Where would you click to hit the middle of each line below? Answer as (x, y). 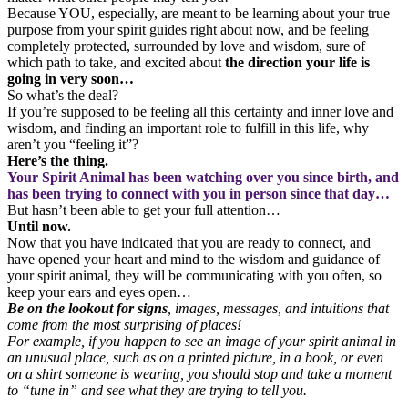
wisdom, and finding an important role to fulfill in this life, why (188, 127)
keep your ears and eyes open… (99, 291)
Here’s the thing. (58, 160)
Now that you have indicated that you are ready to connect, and (189, 242)
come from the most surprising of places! (124, 324)
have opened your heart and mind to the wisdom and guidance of (194, 259)
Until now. (39, 226)
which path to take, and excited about (116, 62)
